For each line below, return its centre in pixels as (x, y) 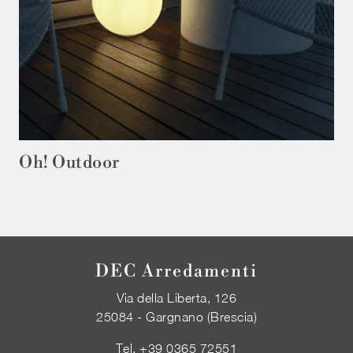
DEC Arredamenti (176, 271)
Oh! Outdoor (69, 162)
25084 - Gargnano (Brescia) (176, 316)
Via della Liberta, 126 (176, 297)
